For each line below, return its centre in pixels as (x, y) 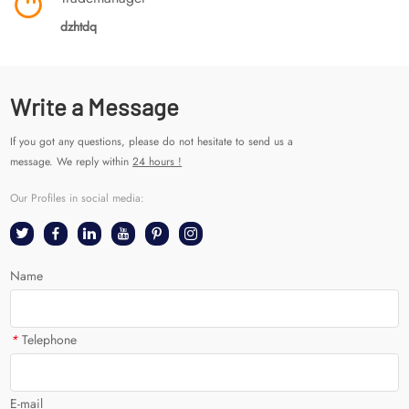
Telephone (50, 340)
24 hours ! (157, 162)
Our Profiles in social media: (78, 199)
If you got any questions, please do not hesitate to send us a (152, 142)
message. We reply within (72, 162)
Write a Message (95, 107)
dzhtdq (79, 27)
